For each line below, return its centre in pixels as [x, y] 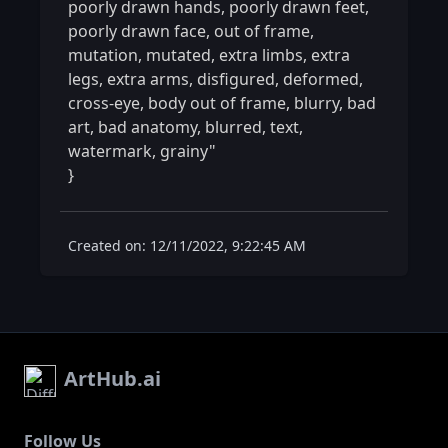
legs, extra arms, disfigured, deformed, [215, 79]
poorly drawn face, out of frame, [191, 31]
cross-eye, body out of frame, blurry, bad [222, 103]
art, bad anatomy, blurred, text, [185, 127]
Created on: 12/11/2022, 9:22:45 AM [187, 245]
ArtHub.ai [112, 378]
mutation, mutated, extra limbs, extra [209, 55]
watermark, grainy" [142, 151]
